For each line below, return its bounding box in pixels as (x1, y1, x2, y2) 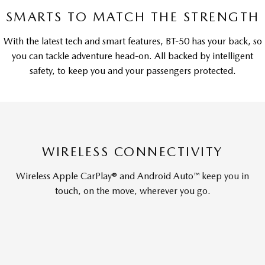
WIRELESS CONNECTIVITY (42, 144, 223, 159)
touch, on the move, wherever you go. (54, 185, 211, 196)
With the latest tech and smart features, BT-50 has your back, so (3, 35, 262, 47)
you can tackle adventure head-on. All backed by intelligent (12, 50, 253, 62)
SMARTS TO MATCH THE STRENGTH (5, 9, 260, 24)
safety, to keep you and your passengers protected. (29, 65, 236, 76)
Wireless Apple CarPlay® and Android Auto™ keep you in (16, 170, 249, 182)
